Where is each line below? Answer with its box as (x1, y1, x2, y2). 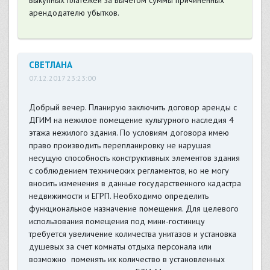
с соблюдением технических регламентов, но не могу (28, 165, 229, 177)
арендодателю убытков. (28, 7, 119, 19)
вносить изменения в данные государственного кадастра (28, 178, 241, 189)
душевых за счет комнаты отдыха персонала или (28, 241, 212, 253)
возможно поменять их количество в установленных (28, 254, 225, 265)
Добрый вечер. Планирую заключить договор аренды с (28, 102, 237, 113)
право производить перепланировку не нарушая (28, 140, 211, 151)
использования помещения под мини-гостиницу (28, 216, 205, 227)
